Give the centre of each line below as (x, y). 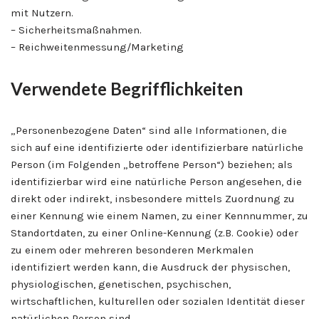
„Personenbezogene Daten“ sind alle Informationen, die (149, 130)
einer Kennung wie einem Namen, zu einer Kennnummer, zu (159, 215)
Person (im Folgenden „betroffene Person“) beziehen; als (152, 164)
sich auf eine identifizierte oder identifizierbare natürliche (157, 147)
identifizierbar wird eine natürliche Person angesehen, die (156, 181)
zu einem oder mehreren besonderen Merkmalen (132, 250)
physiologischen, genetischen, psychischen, (121, 284)
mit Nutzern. (42, 12)
